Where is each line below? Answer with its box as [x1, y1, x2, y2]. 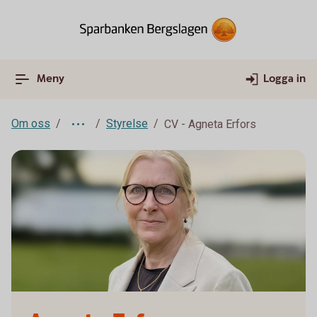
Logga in [263, 71, 306, 86]
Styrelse [106, 117, 148, 130]
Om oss [11, 117, 50, 130]
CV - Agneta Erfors [164, 117, 256, 131]
